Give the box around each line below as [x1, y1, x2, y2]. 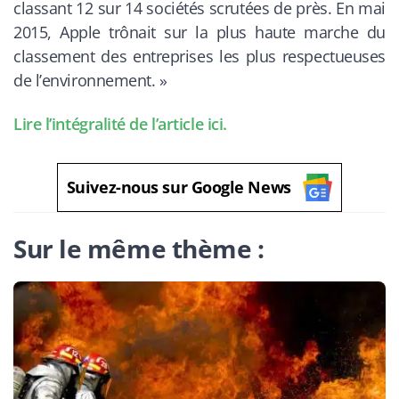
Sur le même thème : [13, 231, 265, 265]
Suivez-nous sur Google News [66, 175, 291, 198]
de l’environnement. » [13, 69, 167, 92]
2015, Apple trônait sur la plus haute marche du [13, 21, 386, 44]
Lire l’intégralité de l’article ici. [13, 112, 227, 134]
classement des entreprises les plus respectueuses [13, 45, 386, 68]
